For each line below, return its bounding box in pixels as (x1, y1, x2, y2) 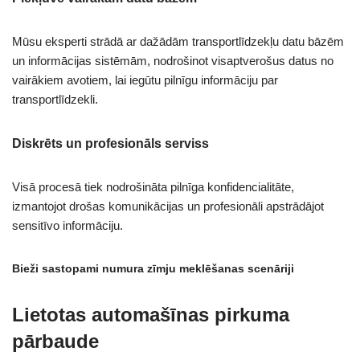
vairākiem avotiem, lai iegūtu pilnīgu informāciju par (12, 73, 278, 88)
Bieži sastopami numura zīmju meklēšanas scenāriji (12, 262, 294, 276)
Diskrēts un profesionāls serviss (12, 137, 209, 151)
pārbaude (12, 330, 99, 353)
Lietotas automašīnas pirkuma (12, 304, 289, 326)
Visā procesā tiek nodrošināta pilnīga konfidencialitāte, (12, 180, 294, 194)
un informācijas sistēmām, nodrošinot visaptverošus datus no (12, 54, 333, 68)
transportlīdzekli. (12, 92, 98, 107)
